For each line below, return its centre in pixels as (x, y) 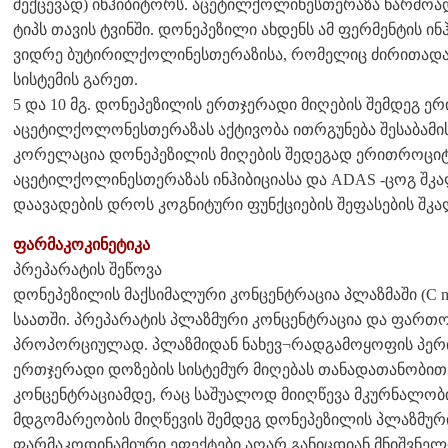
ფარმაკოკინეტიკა (81, 244)
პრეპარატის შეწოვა (87, 269)
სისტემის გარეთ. (75, 79)
